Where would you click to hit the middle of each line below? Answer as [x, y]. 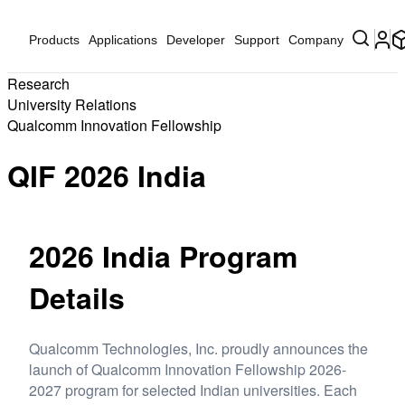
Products [54, 40]
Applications [123, 40]
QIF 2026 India [107, 176]
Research [38, 84]
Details [77, 298]
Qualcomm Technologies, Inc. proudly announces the [198, 348]
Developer [196, 40]
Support [257, 40]
